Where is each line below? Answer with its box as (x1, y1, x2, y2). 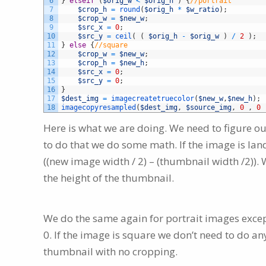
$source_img (186, 103, 232, 112)
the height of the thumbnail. (43, 170, 174, 185)
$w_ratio (186, 5, 219, 14)
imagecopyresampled (61, 103, 136, 112)
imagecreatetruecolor (111, 94, 194, 103)
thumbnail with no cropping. (43, 244, 178, 258)
